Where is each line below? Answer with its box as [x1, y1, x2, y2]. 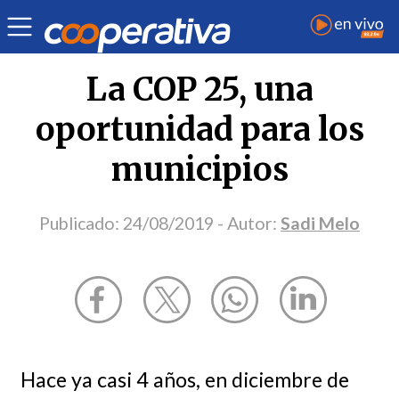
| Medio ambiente [75, 7, 173, 22]
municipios [110, 149, 289, 190]
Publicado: [39, 212, 119, 233]
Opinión [16, 7, 64, 22]
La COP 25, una [85, 69, 313, 110]
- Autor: [217, 212, 281, 233]
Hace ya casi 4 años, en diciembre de [20, 366, 349, 392]
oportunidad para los [35, 109, 364, 150]
